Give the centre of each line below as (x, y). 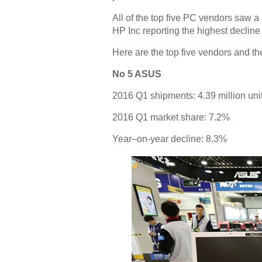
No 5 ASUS (137, 74)
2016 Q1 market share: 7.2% (171, 117)
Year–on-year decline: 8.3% (170, 139)
